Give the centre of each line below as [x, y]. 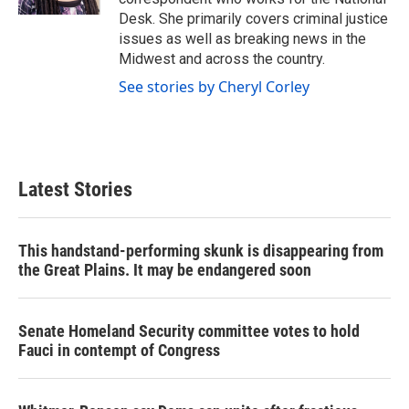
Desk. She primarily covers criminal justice [253, 19]
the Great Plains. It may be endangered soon [165, 270]
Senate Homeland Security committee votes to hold [189, 331]
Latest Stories [75, 189]
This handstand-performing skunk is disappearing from [201, 251]
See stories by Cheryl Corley [214, 87]
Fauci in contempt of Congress [119, 350]
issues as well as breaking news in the [242, 39]
